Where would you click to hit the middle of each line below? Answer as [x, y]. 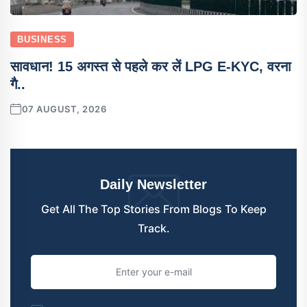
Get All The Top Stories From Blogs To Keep [153, 209]
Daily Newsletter [153, 184]
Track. [153, 228]
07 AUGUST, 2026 [64, 109]
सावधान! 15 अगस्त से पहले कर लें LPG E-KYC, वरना [151, 66]
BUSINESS [42, 39]
